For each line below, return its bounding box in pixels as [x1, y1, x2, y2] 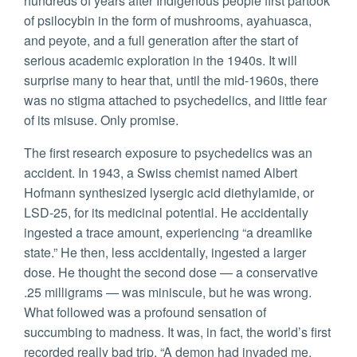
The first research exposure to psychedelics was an [24, 143, 312, 163]
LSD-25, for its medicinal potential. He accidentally [24, 203, 308, 222]
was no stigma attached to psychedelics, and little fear [24, 91, 327, 110]
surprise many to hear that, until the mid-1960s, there [24, 71, 319, 90]
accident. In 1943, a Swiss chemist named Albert [24, 163, 297, 182]
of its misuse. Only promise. [24, 111, 178, 130]
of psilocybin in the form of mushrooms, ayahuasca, [24, 11, 312, 30]
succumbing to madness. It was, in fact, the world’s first [24, 323, 331, 342]
